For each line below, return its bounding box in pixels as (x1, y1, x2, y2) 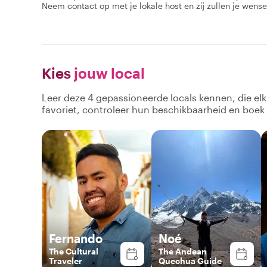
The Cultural (49, 246, 98, 256)
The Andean (159, 246, 207, 256)
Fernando (49, 231, 103, 246)
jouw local (71, 64, 145, 82)
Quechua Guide (159, 255, 222, 266)
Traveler (49, 255, 82, 266)
